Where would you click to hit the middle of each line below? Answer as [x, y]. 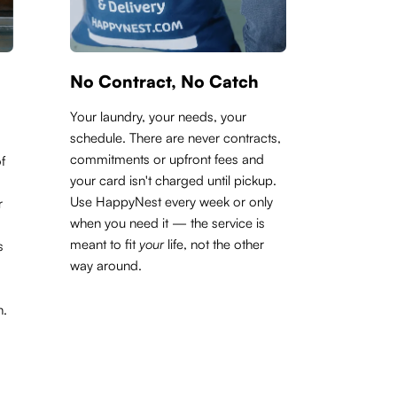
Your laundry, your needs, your [159, 117]
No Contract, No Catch [165, 82]
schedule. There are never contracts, [176, 138]
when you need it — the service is [168, 223]
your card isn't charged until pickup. [174, 180]
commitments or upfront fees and [167, 159]
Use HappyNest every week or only [172, 202]
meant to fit [105, 244]
